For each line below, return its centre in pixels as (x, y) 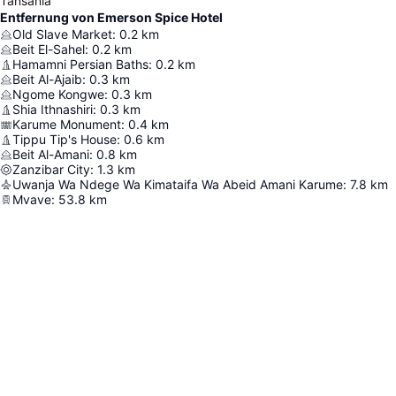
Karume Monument (67, 124)
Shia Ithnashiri (53, 109)
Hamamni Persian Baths (80, 64)
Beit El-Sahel (49, 49)
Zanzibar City (51, 169)
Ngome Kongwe (58, 94)
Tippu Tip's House (65, 139)
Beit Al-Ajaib (47, 79)
